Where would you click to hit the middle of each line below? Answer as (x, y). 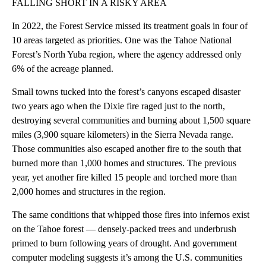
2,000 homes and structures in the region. (89, 192)
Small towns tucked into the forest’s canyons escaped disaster (126, 92)
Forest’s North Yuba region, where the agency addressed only (127, 55)
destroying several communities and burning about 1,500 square (131, 121)
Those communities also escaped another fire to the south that (126, 149)
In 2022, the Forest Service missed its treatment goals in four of (130, 26)
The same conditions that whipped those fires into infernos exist (131, 215)
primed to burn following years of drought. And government (124, 243)
